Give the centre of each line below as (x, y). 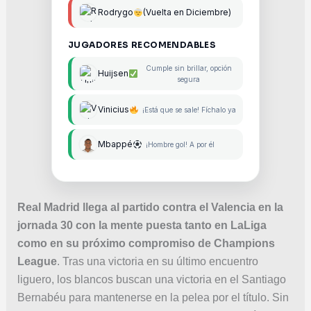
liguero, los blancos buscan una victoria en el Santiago (151, 279)
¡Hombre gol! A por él (180, 144)
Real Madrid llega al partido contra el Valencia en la (150, 207)
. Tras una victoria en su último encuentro (157, 261)
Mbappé (115, 144)
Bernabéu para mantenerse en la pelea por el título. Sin (153, 297)
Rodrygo (116, 12)
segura (189, 79)
